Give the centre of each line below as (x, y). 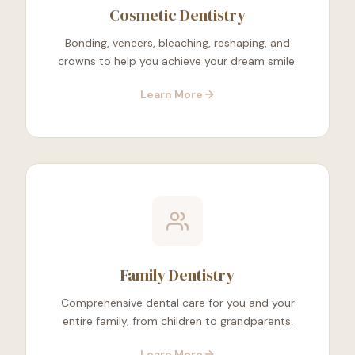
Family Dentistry (177, 275)
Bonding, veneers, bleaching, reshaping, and (177, 43)
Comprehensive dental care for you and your (177, 303)
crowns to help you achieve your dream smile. (177, 61)
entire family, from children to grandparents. (177, 321)
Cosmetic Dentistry (177, 15)
